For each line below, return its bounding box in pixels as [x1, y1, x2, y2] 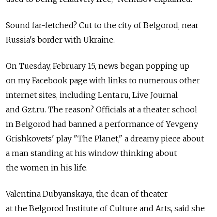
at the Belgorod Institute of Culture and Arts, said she [6, 203, 205, 213]
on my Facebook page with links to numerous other [6, 75, 200, 85]
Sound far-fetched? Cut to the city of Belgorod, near [6, 20, 199, 30]
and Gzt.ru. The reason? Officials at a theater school [6, 104, 197, 114]
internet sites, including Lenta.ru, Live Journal [6, 90, 178, 100]
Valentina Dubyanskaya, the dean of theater [6, 188, 168, 199]
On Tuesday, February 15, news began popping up [6, 61, 189, 71]
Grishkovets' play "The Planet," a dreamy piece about [6, 133, 204, 143]
